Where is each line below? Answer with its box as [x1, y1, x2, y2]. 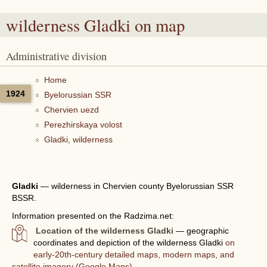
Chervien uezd [44, 105, 99, 114]
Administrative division [13, 49, 107, 63]
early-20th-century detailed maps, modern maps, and [33, 250, 235, 259]
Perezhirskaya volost [44, 120, 122, 129]
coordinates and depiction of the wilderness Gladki [33, 238, 226, 247]
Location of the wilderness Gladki [36, 226, 174, 235]
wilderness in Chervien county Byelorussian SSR [51, 181, 234, 191]
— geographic [173, 226, 229, 235]
